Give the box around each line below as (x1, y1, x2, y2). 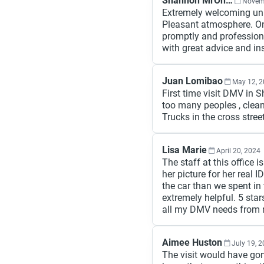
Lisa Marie (162, 144, 207, 156)
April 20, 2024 (216, 147, 260, 155)
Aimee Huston (162, 237, 222, 248)
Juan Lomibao (162, 75, 223, 87)
